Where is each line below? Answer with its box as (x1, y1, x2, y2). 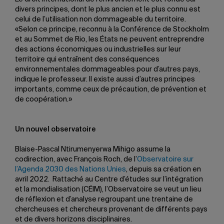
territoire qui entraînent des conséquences (15, 56, 159, 63)
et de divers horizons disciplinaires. (15, 216, 132, 223)
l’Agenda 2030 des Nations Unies (15, 166, 126, 173)
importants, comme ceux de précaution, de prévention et (15, 86, 206, 93)
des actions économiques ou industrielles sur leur (15, 46, 181, 53)
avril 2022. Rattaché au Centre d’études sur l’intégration (15, 176, 203, 183)
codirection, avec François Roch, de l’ (15, 156, 137, 163)
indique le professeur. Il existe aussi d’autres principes (15, 76, 195, 83)
